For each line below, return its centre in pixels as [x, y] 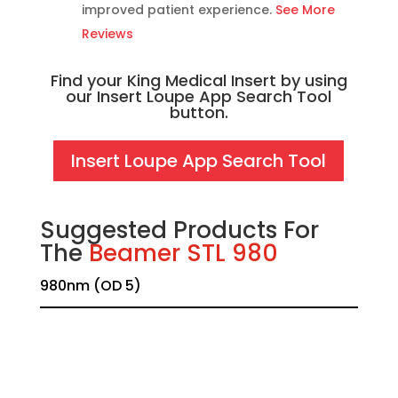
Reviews [107, 33]
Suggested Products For [179, 230]
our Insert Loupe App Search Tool [199, 96]
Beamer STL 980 [183, 253]
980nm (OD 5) [90, 285]
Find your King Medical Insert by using [199, 80]
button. [199, 112]
